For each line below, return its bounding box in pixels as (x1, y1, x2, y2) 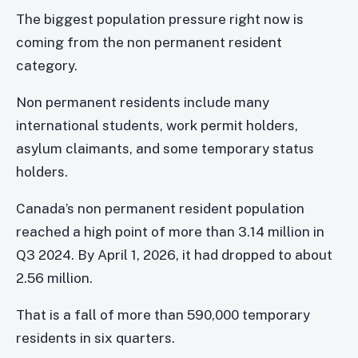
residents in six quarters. (16, 330, 175, 347)
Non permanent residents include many (16, 94, 269, 111)
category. (16, 58, 78, 74)
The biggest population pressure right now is (16, 11, 304, 28)
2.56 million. (16, 270, 93, 287)
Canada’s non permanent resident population (16, 201, 304, 217)
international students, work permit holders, (16, 117, 298, 134)
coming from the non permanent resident (16, 34, 282, 51)
